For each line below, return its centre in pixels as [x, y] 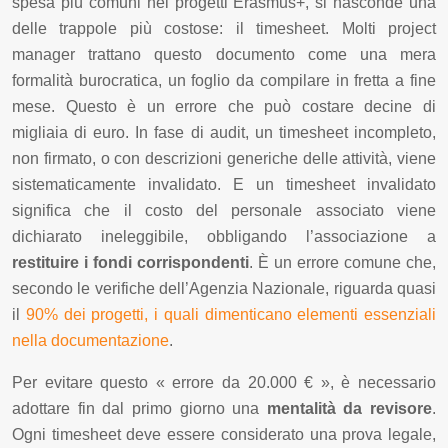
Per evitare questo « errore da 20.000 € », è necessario [224, 382]
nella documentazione [90, 340]
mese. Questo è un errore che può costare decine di [224, 106]
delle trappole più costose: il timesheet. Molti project [224, 28]
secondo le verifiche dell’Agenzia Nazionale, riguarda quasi [224, 288]
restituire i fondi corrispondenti [130, 262]
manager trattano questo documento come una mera [224, 54]
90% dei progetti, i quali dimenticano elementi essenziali [230, 314]
